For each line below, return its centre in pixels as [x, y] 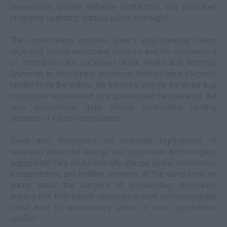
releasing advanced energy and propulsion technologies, [113, 152]
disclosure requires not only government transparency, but [113, 96]
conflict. [24, 219]
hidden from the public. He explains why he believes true [113, 85]
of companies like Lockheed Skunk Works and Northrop [113, 63]
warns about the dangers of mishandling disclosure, [113, 185]
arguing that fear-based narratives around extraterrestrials [113, 196]
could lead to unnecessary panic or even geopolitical [113, 207]
